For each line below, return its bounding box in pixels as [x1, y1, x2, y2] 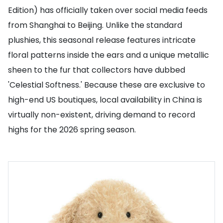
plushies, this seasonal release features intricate [8, 34, 196, 46]
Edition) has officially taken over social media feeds [8, 4, 208, 16]
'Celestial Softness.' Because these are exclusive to [8, 79, 205, 91]
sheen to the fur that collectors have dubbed [8, 64, 185, 76]
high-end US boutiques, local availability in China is [8, 94, 202, 106]
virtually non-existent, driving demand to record [8, 109, 195, 120]
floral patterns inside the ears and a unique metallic [8, 49, 209, 61]
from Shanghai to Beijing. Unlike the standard [8, 19, 182, 31]
